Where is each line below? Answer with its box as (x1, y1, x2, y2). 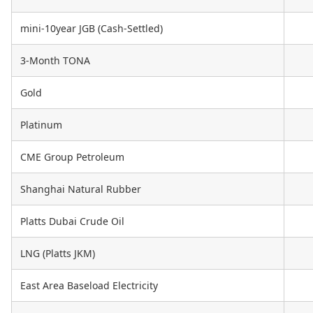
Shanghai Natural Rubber (20, 182, 141, 196)
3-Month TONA (20, 54, 90, 68)
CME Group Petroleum (20, 150, 124, 164)
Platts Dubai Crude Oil (20, 214, 124, 228)
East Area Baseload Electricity (20, 279, 158, 293)
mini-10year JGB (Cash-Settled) (20, 22, 163, 36)
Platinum (20, 118, 62, 132)
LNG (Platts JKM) (20, 247, 95, 261)
